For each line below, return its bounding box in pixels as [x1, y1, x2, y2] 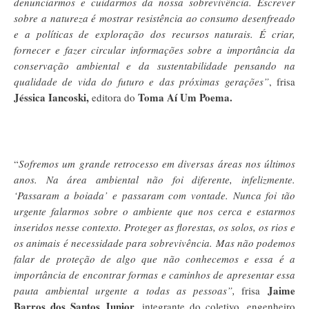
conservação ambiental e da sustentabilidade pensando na [14, 58, 295, 72]
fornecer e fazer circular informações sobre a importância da [14, 42, 295, 57]
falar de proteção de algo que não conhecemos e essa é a [14, 251, 295, 266]
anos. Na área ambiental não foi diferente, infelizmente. [14, 172, 295, 186]
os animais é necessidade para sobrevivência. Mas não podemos [14, 235, 295, 250]
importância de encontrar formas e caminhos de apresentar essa [14, 267, 295, 281]
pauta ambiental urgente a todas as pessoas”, [14, 283, 235, 297]
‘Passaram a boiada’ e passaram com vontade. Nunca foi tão [14, 188, 295, 202]
